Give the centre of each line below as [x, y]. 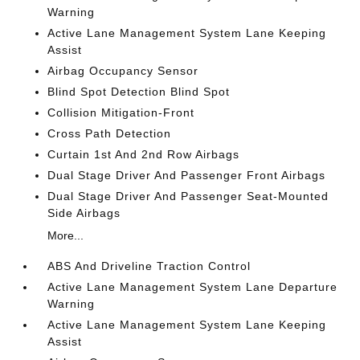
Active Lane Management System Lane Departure [193, 287]
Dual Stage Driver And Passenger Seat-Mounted [188, 196]
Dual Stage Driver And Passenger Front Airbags [187, 175]
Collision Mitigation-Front [121, 112]
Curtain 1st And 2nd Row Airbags [144, 154]
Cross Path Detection [110, 133]
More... [66, 235]
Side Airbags [84, 213]
